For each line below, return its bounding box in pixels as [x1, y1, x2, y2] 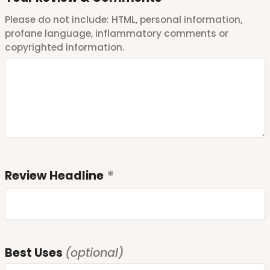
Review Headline [5, 167, 104, 184]
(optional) [65, 244, 124, 261]
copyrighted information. [5, 40, 125, 54]
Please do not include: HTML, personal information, [5, 13, 242, 26]
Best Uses [5, 244, 65, 261]
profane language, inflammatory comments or [5, 27, 228, 40]
